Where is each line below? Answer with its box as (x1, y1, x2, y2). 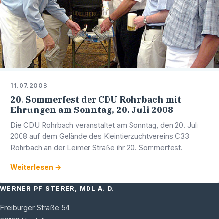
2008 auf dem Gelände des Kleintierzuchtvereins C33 (10, 131, 189, 141)
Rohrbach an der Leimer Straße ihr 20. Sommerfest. (10, 143, 183, 152)
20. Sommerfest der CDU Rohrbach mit (10, 93, 181, 105)
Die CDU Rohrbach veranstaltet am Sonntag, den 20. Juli (10, 120, 198, 130)
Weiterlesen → (10, 162, 61, 171)
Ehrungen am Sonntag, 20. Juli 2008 (10, 104, 173, 115)
